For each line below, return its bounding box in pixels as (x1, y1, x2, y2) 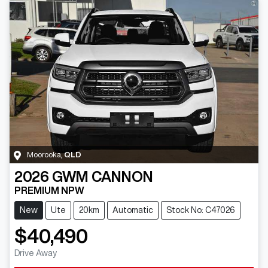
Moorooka (27, 151, 61, 159)
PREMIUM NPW (14, 185, 84, 196)
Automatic (112, 206, 153, 215)
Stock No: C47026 (166, 206, 235, 215)
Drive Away (14, 249, 57, 258)
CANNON (92, 169, 153, 184)
